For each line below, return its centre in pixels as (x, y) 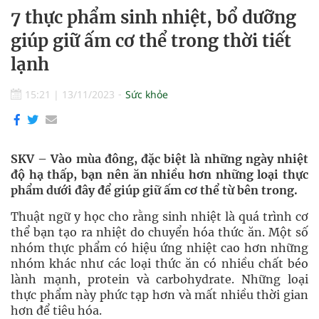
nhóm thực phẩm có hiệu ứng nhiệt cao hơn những (159, 248)
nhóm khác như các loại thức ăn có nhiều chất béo (159, 263)
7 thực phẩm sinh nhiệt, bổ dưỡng (153, 17)
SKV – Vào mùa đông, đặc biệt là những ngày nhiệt (159, 159)
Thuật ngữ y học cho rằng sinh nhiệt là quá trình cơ (159, 216)
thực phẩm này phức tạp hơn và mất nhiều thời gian (159, 295)
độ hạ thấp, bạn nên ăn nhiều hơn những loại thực (159, 174)
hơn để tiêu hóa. (56, 310)
